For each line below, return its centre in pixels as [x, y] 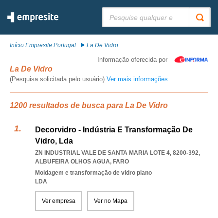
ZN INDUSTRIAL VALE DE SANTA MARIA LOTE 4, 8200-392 [117, 153]
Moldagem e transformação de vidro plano [93, 173]
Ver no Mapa [111, 201]
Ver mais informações [137, 79]
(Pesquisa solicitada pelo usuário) [58, 79]
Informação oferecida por [132, 60]
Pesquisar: [116, 11]
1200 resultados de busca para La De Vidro [89, 105]
